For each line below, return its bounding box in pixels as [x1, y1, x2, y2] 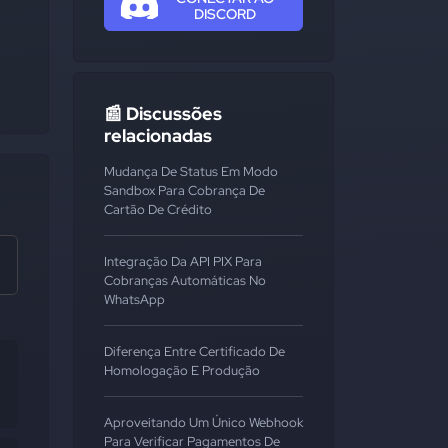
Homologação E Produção [104, 362, 260, 379]
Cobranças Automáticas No [104, 272, 266, 289]
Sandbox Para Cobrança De [104, 182, 265, 199]
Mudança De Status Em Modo [104, 163, 278, 180]
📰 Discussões [104, 102, 222, 125]
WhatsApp [104, 291, 165, 308]
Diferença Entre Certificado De [104, 343, 285, 360]
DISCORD [194, 5, 257, 23]
